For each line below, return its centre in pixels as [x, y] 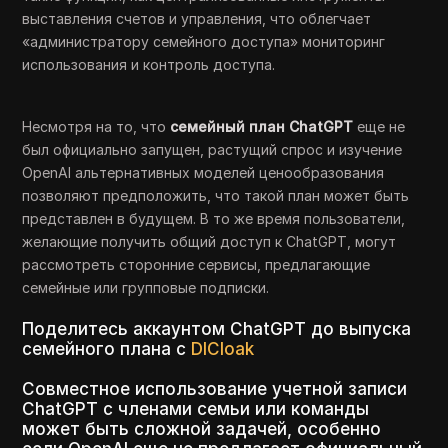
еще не [379, 127]
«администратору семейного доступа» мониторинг [204, 42]
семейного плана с [107, 349]
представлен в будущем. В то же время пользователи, [214, 219]
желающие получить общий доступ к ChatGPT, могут [209, 242]
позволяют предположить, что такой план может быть [216, 196]
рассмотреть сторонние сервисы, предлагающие [196, 265]
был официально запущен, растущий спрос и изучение [212, 150]
